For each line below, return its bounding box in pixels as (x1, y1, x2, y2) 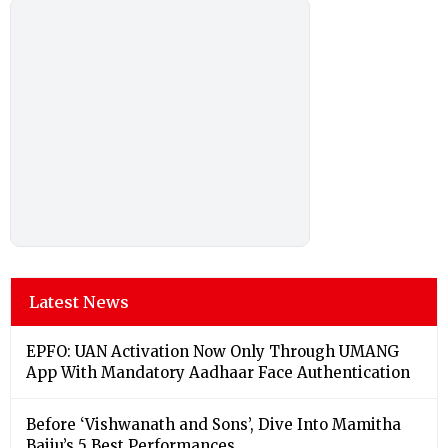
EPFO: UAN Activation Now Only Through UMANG (26, 341, 399, 361)
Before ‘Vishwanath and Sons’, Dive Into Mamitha (26, 414, 401, 434)
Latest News (29, 291, 129, 312)
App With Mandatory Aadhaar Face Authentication (26, 362, 410, 382)
